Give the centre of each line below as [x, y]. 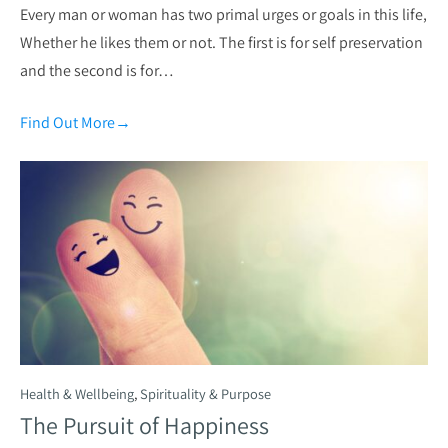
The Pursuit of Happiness [144, 425]
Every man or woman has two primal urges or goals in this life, [223, 14]
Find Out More [67, 122]
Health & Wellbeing [77, 394]
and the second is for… [97, 70]
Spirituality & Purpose [205, 394]
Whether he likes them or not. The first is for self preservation [221, 42]
